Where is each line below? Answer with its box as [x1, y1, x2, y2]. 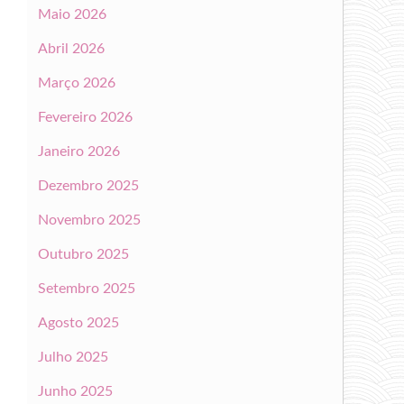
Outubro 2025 [37, 246, 129, 262]
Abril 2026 [37, 41, 105, 56]
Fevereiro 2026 [37, 109, 133, 124]
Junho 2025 [37, 383, 113, 399]
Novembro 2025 [37, 212, 141, 227]
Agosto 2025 [37, 315, 119, 330]
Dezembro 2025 [37, 178, 139, 193]
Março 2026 [37, 75, 115, 90]
